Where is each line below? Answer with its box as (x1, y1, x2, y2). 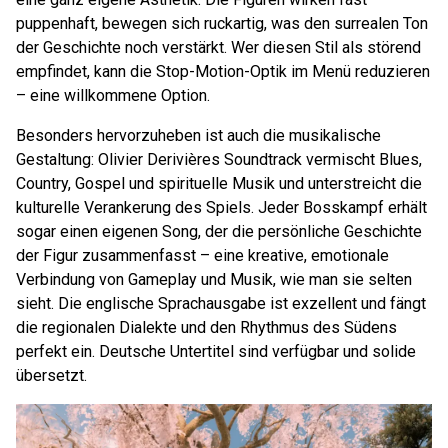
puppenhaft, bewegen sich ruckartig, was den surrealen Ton (16, 14, 428, 33)
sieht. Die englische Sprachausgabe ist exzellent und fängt (16, 294, 426, 313)
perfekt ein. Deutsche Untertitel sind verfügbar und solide (16, 342, 416, 361)
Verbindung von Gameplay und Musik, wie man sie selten (16, 270, 412, 289)
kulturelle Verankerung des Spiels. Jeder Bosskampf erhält (16, 198, 427, 217)
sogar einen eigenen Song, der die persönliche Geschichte (16, 222, 422, 241)
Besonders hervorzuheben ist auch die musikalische (16, 126, 381, 145)
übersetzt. (16, 366, 87, 385)
